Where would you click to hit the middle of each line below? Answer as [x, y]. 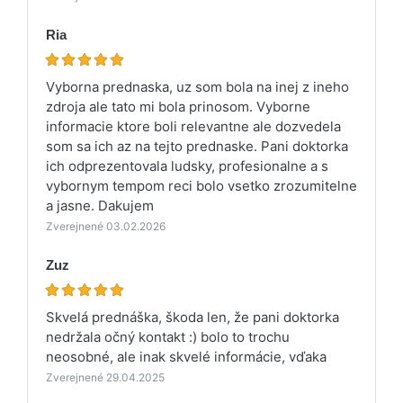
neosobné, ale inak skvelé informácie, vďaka [186, 356]
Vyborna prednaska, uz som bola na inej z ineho [197, 86]
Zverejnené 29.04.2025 [105, 377]
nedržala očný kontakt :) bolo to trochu [168, 336]
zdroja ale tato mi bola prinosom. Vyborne [178, 106]
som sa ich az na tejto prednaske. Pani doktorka [197, 146]
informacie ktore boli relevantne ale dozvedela [193, 126]
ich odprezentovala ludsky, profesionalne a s [187, 166]
